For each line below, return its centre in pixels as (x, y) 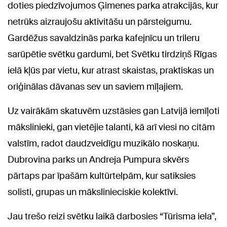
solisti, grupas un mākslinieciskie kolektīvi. (93, 192)
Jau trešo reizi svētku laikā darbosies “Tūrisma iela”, (112, 216)
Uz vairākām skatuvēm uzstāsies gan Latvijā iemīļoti (113, 111)
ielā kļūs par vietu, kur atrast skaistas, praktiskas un (111, 70)
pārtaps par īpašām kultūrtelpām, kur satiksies (102, 176)
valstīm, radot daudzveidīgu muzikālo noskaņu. (103, 143)
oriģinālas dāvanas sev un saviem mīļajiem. (95, 86)
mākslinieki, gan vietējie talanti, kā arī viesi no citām (111, 127)
